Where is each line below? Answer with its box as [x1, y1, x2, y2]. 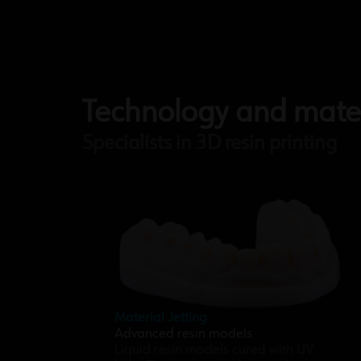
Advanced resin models [114, 328, 252, 341]
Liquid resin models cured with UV [114, 344, 313, 357]
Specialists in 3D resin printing [82, 135, 337, 154]
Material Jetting [114, 312, 207, 325]
